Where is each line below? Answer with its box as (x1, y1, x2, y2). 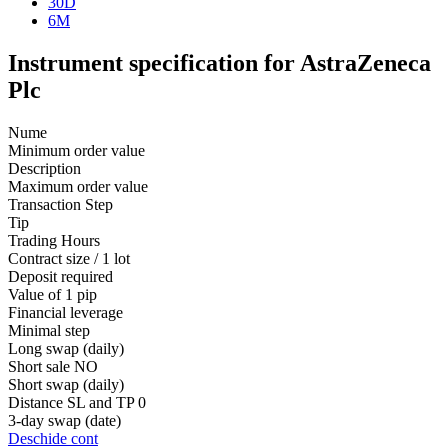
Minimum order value (8, 141, 145, 159)
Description (8, 159, 81, 177)
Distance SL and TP (8, 393, 134, 411)
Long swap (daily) (8, 339, 124, 357)
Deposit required (8, 267, 113, 285)
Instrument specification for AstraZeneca (8, 49, 431, 76)
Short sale (8, 357, 70, 375)
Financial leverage (8, 303, 123, 321)
